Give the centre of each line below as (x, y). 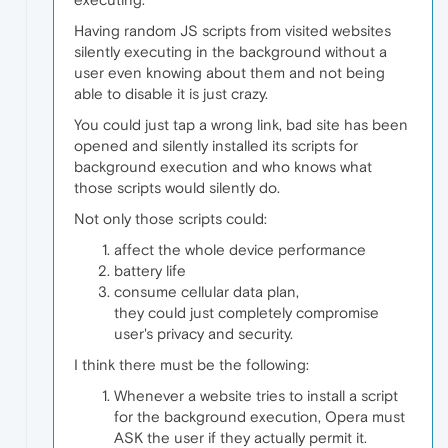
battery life (150, 271)
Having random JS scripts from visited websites (232, 31)
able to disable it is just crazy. (171, 94)
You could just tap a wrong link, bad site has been (241, 125)
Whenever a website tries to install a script (256, 396)
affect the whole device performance (240, 250)
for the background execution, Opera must (259, 417)
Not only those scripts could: (170, 219)
